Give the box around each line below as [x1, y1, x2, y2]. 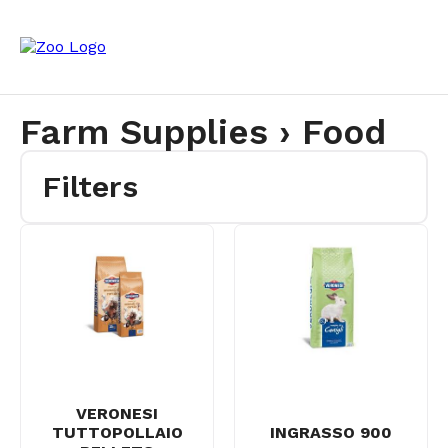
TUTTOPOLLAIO [51, 422, 183, 442]
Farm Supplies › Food [20, 110, 386, 153]
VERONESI [76, 403, 158, 423]
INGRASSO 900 [270, 422, 392, 442]
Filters [42, 168, 138, 204]
